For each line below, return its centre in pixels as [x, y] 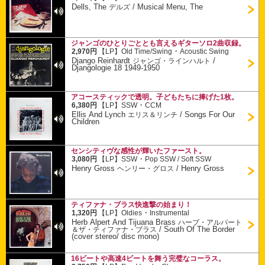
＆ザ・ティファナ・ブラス [114, 229]
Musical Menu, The [170, 7]
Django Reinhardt [102, 60]
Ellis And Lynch [100, 114]
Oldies [132, 213]
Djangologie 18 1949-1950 [116, 67]
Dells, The [91, 7]
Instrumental [170, 213]
